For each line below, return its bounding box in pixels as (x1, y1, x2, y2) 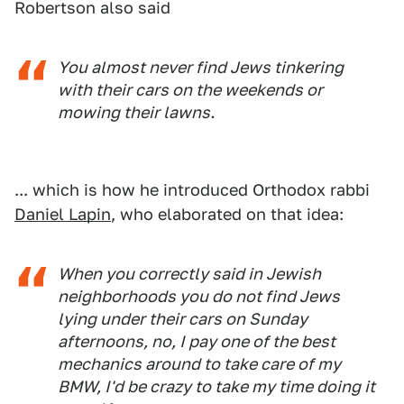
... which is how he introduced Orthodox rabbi (14, 180, 370, 199)
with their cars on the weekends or (58, 80, 323, 99)
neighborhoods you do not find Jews (58, 287, 340, 306)
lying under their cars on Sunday (58, 309, 308, 328)
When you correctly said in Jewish (58, 264, 321, 283)
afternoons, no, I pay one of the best (58, 332, 335, 351)
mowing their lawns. (58, 103, 215, 122)
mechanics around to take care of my (58, 354, 341, 373)
